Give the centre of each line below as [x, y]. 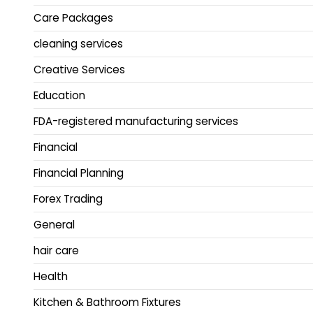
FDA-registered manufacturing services [136, 121]
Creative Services [79, 69]
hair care [56, 250]
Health [51, 276]
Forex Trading [68, 198]
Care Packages [73, 17]
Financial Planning [79, 173]
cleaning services [78, 43]
